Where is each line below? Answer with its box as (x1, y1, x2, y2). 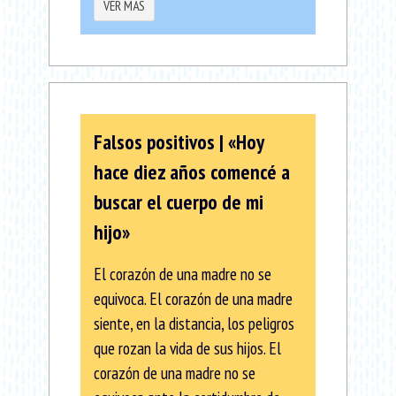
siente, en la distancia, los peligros (94, 312, 294, 335)
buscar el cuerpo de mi (94, 189, 263, 216)
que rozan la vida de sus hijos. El (94, 337, 281, 360)
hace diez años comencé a (94, 159, 290, 186)
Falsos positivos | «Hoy (94, 129, 263, 156)
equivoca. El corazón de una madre (94, 287, 293, 310)
